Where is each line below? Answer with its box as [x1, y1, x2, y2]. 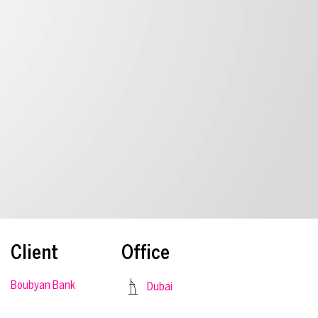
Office [121, 241, 170, 264]
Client [11, 241, 59, 264]
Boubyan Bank [11, 278, 76, 292]
